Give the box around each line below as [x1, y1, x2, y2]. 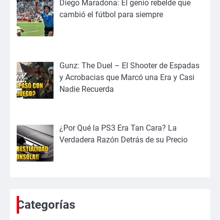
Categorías [17, 198, 75, 212]
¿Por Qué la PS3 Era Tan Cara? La [59, 123, 177, 133]
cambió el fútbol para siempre [59, 9, 163, 19]
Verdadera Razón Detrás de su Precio [59, 135, 188, 145]
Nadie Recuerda [59, 84, 114, 94]
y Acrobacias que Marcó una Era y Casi [59, 72, 194, 82]
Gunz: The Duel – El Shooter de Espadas [59, 60, 199, 70]
